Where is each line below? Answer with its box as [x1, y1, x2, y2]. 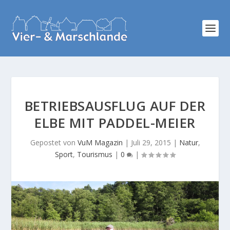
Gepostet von [30, 138, 78, 147]
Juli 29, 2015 [130, 138, 171, 147]
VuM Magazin [77, 138, 123, 147]
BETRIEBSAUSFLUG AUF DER [24, 97, 206, 115]
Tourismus [77, 149, 112, 159]
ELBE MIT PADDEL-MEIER [34, 113, 196, 132]
